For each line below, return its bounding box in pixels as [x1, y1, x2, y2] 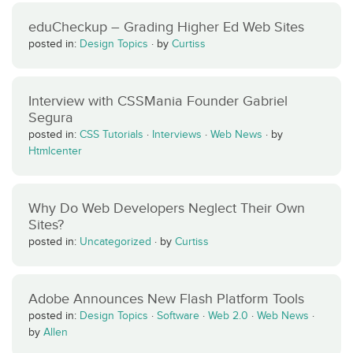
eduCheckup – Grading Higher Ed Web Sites [28, 19, 304, 35]
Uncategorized [80, 236, 151, 247]
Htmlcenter [28, 145, 82, 157]
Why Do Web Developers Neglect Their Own [28, 200, 305, 216]
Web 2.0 [208, 310, 248, 321]
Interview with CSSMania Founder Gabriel [28, 93, 288, 109]
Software [157, 310, 199, 321]
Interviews [152, 128, 202, 140]
